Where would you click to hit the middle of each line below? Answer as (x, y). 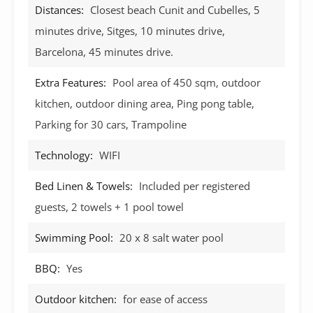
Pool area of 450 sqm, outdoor (187, 82)
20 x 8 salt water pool (172, 237)
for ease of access (165, 299)
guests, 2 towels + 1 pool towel (109, 206)
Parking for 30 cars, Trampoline (111, 124)
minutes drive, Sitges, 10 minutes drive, (130, 30)
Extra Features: (71, 82)
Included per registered (195, 185)
